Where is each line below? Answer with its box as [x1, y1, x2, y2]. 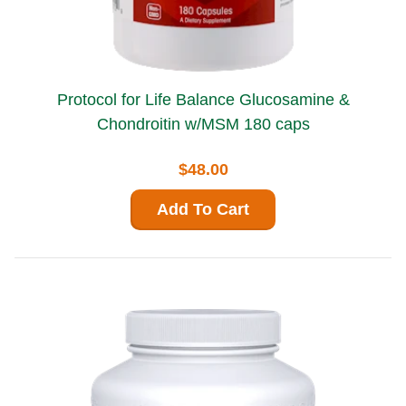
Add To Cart [157, 200, 249, 219]
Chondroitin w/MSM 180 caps [96, 115, 310, 134]
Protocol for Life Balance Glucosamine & [56, 91, 239, 110]
